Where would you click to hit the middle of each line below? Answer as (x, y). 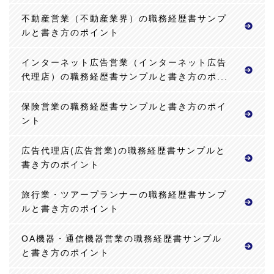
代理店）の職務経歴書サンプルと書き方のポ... (125, 76)
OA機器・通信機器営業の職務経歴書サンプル (122, 238)
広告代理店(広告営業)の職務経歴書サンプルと (124, 150)
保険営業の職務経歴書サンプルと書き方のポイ (124, 106)
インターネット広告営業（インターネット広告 (124, 62)
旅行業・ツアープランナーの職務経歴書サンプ (124, 194)
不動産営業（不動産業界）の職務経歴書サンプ (124, 18)
